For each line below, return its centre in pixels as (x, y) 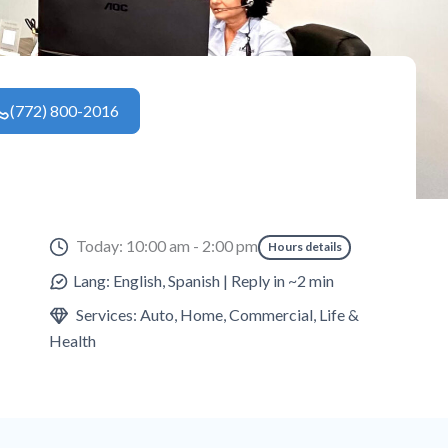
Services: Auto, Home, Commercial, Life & (216, 314)
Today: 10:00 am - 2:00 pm (167, 246)
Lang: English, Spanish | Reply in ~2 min (204, 280)
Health (73, 340)
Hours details (304, 247)
